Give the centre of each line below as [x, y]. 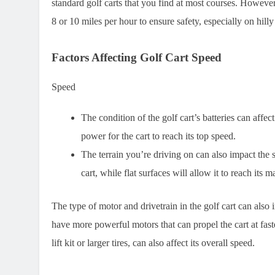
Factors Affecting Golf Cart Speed [137, 57]
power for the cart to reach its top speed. [158, 136]
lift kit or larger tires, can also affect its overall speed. [153, 242]
